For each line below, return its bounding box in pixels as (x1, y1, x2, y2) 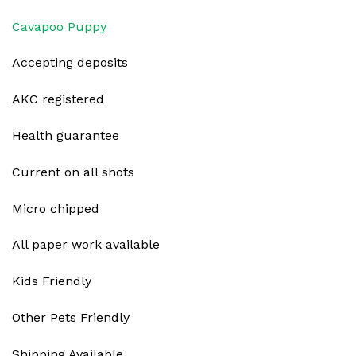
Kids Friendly (12, 273, 91, 289)
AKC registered (12, 91, 104, 107)
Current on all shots (12, 164, 134, 180)
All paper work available (12, 237, 160, 253)
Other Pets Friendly (12, 309, 130, 325)
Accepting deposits (12, 55, 128, 71)
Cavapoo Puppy (12, 18, 106, 34)
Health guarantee (12, 127, 119, 143)
